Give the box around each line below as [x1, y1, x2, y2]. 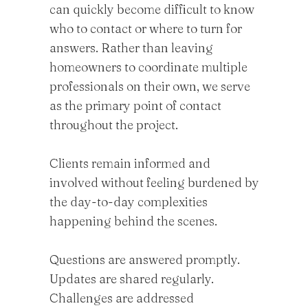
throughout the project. [49, 117, 178, 133]
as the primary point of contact [49, 98, 221, 113]
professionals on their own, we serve [49, 78, 250, 94]
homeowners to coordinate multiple [49, 59, 247, 75]
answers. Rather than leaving [49, 40, 213, 56]
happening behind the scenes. [49, 213, 217, 229]
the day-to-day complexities [49, 194, 208, 210]
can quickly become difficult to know [49, 1, 254, 17]
